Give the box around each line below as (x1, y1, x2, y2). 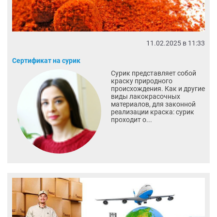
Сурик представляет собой (110, 69, 196, 77)
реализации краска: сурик (110, 108, 194, 116)
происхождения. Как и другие (110, 84, 205, 93)
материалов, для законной (110, 100, 196, 108)
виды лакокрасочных (110, 92, 180, 100)
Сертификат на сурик (12, 56, 80, 64)
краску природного (110, 77, 172, 85)
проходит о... (110, 115, 152, 124)
